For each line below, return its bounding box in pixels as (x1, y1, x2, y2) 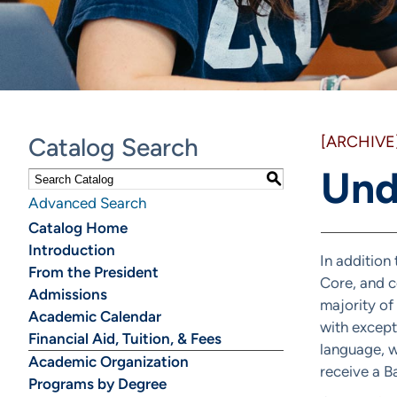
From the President (28, 263, 159, 281)
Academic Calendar (28, 307, 161, 325)
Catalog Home (28, 219, 128, 237)
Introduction (28, 241, 115, 259)
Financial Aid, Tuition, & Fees (28, 330, 222, 347)
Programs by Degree (28, 375, 167, 393)
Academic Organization (28, 353, 189, 370)
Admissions (28, 285, 107, 303)
